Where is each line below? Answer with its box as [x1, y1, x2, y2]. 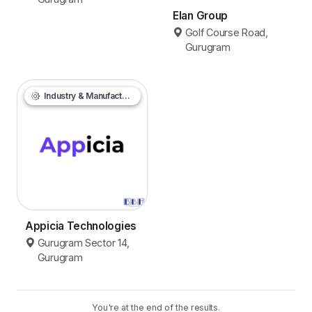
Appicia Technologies [25, 219, 136, 233]
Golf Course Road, [185, 26, 268, 39]
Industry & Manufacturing [42, 91, 122, 102]
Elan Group [173, 9, 228, 23]
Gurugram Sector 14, [37, 237, 130, 249]
